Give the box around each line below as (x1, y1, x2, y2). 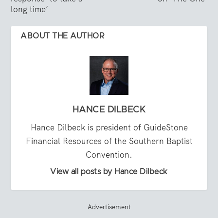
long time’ (11, 4, 49, 15)
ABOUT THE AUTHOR (20, 32, 105, 40)
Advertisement (87, 202, 131, 212)
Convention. (86, 149, 132, 161)
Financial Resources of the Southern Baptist (25, 136, 193, 147)
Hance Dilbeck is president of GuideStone (30, 122, 188, 133)
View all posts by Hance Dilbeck (50, 168, 168, 176)
